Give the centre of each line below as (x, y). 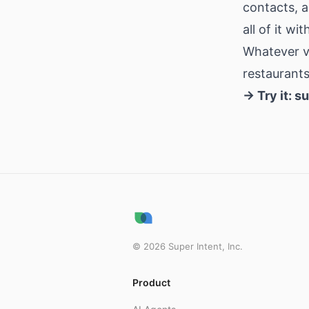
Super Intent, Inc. (204, 246)
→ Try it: (269, 96)
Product (151, 282)
